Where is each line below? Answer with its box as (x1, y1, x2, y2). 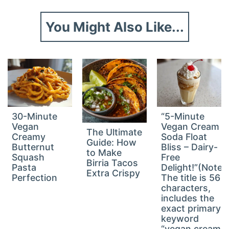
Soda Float (161, 131, 207, 143)
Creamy (12, 131, 46, 143)
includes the (161, 193, 214, 204)
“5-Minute (161, 111, 204, 122)
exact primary (161, 203, 221, 214)
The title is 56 (161, 172, 220, 184)
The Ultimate (86, 127, 143, 138)
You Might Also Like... (45, 18, 184, 35)
